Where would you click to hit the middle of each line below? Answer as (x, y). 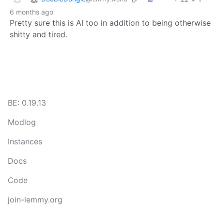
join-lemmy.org (35, 200)
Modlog (22, 122)
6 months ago (31, 12)
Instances (25, 141)
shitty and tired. (39, 34)
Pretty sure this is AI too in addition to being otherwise (110, 23)
